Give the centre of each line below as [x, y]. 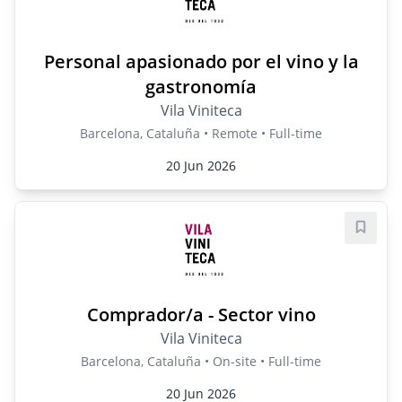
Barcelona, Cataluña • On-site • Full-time [201, 361]
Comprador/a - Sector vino [201, 315]
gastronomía [201, 87]
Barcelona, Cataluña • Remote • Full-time [201, 133]
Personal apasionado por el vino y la [201, 61]
